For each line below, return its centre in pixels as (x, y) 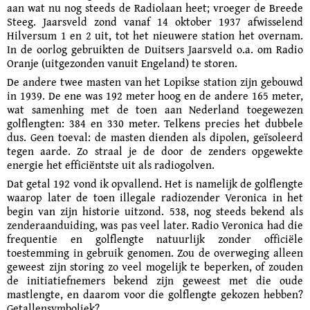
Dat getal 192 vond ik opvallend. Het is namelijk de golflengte (155, 183)
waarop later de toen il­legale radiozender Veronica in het (155, 197)
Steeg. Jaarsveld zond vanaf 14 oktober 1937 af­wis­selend (155, 21)
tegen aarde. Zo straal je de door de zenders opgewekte (155, 151)
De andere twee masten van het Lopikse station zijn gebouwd (155, 82)
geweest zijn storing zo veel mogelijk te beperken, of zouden (155, 266)
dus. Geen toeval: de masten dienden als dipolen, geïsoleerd (155, 137)
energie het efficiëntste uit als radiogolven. (111, 165)
